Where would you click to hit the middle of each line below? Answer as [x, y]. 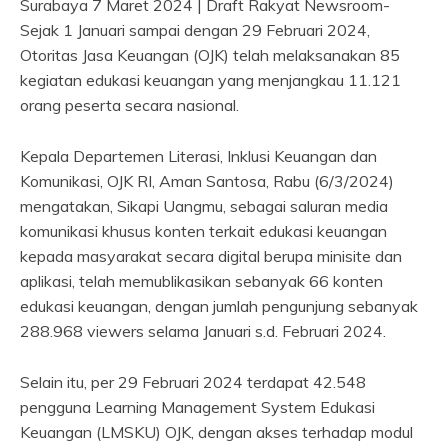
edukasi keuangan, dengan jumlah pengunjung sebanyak [219, 306]
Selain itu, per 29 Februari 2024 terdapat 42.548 [193, 382]
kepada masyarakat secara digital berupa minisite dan [211, 256]
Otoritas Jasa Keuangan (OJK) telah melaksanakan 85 [210, 55]
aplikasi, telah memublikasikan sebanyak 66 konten [201, 281]
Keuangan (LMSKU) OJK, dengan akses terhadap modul [216, 432]
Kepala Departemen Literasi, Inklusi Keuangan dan [198, 156]
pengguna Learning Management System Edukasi [197, 407]
